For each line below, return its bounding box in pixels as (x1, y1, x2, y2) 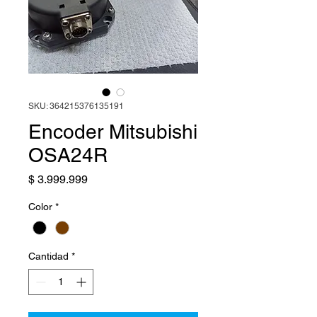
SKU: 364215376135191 (28, 100, 124, 111)
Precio (87, 171, 120, 185)
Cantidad (28, 250, 69, 262)
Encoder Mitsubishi (28, 120, 197, 143)
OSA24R (28, 143, 108, 166)
